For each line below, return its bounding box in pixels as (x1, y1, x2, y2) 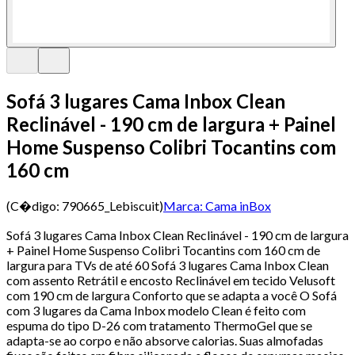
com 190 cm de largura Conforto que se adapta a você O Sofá (6, 287, 337, 303)
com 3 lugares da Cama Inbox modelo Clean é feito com (6, 302, 306, 318)
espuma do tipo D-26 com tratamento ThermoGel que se (6, 317, 312, 333)
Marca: (163, 197, 203, 213)
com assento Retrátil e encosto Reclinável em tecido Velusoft (6, 272, 335, 288)
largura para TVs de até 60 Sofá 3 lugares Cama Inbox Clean (6, 257, 329, 273)
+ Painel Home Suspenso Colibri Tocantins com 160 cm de (6, 242, 320, 258)
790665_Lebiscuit (62, 197, 159, 213)
